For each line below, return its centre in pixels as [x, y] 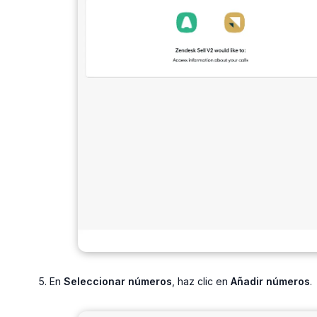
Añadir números [270, 281]
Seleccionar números [118, 281]
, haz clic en [201, 281]
